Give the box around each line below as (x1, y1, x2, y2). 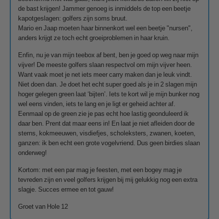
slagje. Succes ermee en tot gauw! (18, 186, 114, 193)
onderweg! (18, 149, 47, 156)
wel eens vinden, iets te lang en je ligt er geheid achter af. (18, 100, 175, 107)
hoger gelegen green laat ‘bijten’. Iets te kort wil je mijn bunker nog (18, 90, 199, 97)
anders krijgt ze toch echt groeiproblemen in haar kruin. (18, 34, 170, 41)
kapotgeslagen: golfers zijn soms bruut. (18, 15, 128, 22)
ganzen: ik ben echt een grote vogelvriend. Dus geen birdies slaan (18, 139, 200, 146)
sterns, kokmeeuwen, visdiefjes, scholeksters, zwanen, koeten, (18, 130, 196, 136)
